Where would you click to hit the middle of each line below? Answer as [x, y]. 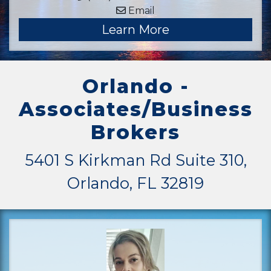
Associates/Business [135, 109]
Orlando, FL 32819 [135, 183]
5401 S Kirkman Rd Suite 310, [135, 160]
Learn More [135, 30]
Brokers [135, 132]
